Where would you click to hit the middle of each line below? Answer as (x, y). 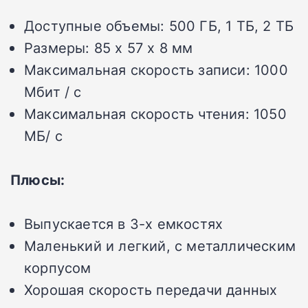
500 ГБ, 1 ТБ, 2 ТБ (231, 26)
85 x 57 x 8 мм (143, 48)
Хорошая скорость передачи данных (151, 290)
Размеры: (57, 48)
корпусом (58, 268)
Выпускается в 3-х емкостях (124, 224)
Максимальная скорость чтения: (137, 114)
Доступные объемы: (95, 26)
